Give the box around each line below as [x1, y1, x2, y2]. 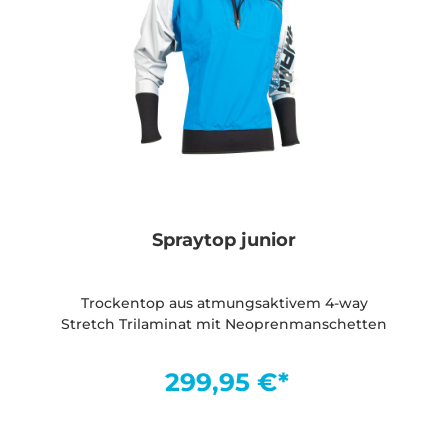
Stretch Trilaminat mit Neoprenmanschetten [61, 315, 387, 334]
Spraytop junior [152, 229, 296, 252]
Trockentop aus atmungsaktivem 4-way [80, 294, 368, 313]
